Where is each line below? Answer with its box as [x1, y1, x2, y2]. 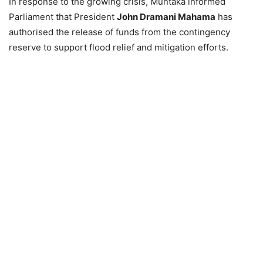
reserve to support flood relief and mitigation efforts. [9, 42, 228, 53]
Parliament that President [9, 11, 117, 22]
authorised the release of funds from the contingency [9, 26, 230, 38]
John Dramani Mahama [117, 11, 215, 22]
